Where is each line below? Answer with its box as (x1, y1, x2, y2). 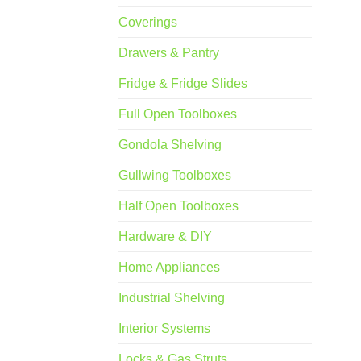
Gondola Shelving (118, 138, 222, 152)
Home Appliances (118, 260, 220, 275)
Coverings (118, 15, 177, 30)
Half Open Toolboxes (118, 199, 239, 214)
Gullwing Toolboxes (118, 168, 231, 183)
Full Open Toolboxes (118, 107, 237, 122)
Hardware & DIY (118, 230, 212, 244)
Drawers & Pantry (118, 46, 219, 60)
